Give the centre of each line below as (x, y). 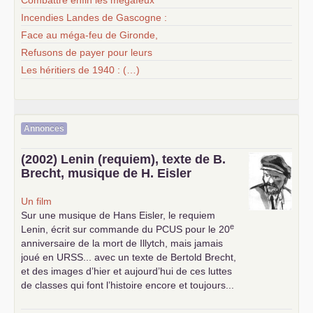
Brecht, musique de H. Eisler (106, 173)
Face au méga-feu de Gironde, (89, 35)
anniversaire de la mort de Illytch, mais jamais (122, 243)
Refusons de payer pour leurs (87, 52)
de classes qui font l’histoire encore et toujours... (128, 285)
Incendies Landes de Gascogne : (94, 17)
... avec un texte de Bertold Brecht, (160, 257)
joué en (39, 257)
